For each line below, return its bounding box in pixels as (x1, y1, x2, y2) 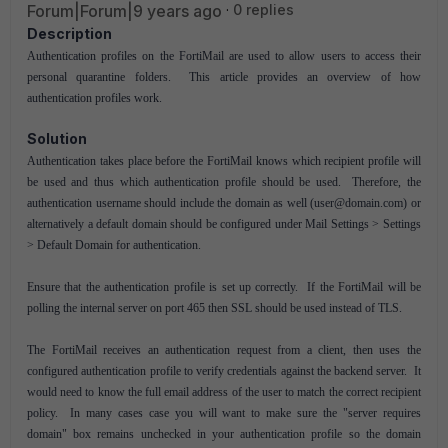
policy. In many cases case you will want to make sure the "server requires (27, 406, 421, 420)
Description (27, 25, 112, 42)
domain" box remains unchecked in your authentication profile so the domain (27, 427, 421, 441)
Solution (27, 130, 87, 147)
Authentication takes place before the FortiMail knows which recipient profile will (27, 154, 421, 168)
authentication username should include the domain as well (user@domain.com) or (27, 196, 421, 210)
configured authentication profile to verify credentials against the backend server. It (27, 364, 421, 378)
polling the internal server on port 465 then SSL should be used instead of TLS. (27, 301, 402, 315)
